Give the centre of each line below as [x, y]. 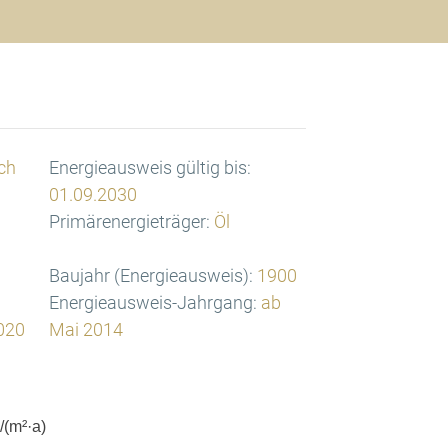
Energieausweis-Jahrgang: [152, 303]
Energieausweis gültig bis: [149, 168]
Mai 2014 [85, 330]
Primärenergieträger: [129, 222]
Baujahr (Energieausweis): [150, 276]
